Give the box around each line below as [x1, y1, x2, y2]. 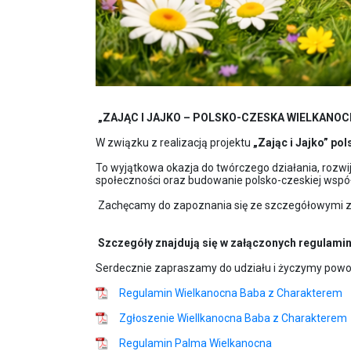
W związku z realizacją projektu [96, 136, 253, 149]
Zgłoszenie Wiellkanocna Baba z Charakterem [119, 312, 347, 324]
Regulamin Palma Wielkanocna [119, 337, 272, 349]
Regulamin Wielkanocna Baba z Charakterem [119, 287, 342, 299]
